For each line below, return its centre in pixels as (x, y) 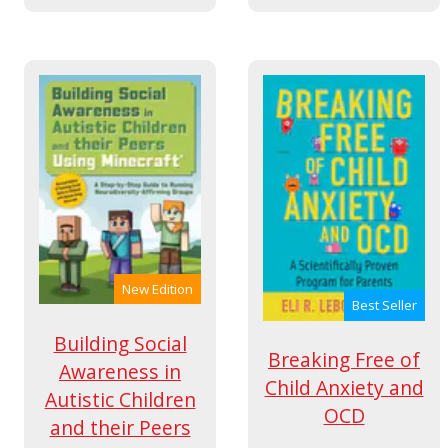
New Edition (157, 289)
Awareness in (120, 371)
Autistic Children (120, 399)
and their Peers (120, 427)
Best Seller (384, 305)
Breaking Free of (344, 360)
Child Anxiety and (344, 388)
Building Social (120, 343)
